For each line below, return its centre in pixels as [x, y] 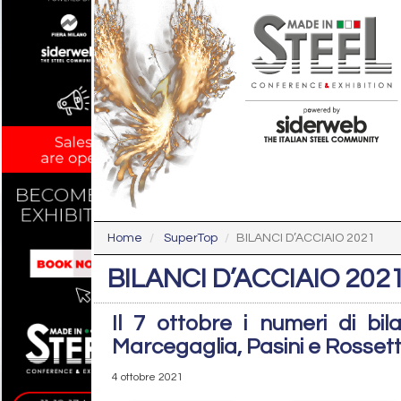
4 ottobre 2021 [148, 377]
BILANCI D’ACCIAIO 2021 [306, 238]
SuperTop [191, 238]
